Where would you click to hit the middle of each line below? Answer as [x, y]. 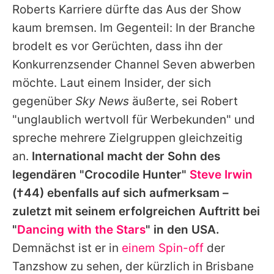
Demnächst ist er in [67, 248]
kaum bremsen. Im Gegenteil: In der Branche [134, 28]
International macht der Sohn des [126, 156]
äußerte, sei [165, 101]
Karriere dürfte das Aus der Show [148, 9]
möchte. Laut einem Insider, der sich [112, 83]
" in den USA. [183, 229]
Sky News [102, 101]
